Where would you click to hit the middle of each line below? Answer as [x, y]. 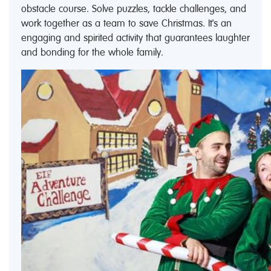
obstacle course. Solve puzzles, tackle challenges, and [134, 8]
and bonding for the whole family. [92, 52]
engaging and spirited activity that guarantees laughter [135, 38]
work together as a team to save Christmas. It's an [126, 23]
